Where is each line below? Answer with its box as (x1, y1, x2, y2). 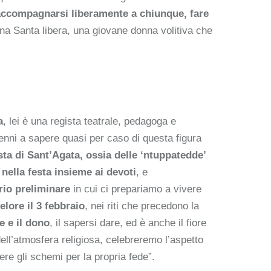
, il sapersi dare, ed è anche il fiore (50, 217, 206, 229)
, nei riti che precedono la (85, 200, 199, 212)
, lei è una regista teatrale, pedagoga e (3, 115, 176, 127)
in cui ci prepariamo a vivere (70, 183, 201, 195)
